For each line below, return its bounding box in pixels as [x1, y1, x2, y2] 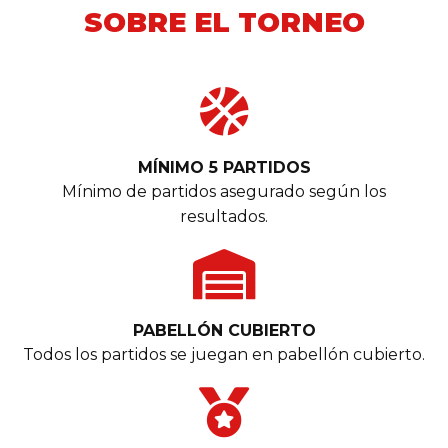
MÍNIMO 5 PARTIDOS [137, 158, 311, 178]
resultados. [180, 207, 268, 227]
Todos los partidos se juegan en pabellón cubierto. [23, 345, 425, 365]
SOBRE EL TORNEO [83, 6, 365, 40]
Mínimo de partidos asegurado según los [62, 182, 386, 202]
